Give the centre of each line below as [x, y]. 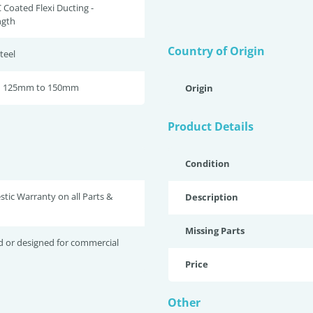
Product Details [211, 126]
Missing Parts [215, 231]
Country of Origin [216, 51]
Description [212, 197]
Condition [208, 163]
